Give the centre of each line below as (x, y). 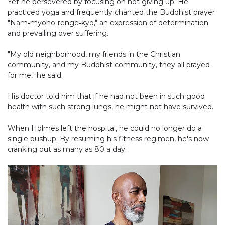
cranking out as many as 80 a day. (67, 149)
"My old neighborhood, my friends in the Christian (94, 54)
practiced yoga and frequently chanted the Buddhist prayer (111, 12)
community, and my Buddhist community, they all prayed (109, 65)
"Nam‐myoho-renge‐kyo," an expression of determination (108, 23)
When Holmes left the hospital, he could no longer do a (105, 128)
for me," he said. (35, 76)
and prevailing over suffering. (58, 33)
